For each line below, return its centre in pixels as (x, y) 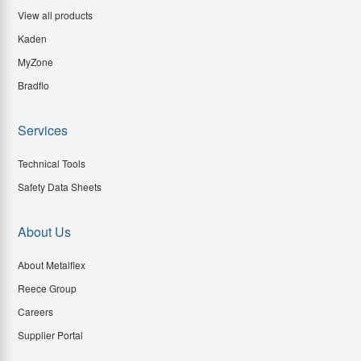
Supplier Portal (50, 335)
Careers (35, 312)
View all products (55, 15)
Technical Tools (52, 164)
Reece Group (47, 288)
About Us (44, 232)
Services (43, 131)
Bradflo (33, 85)
